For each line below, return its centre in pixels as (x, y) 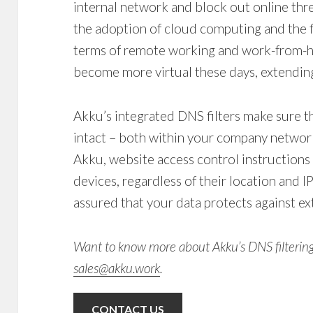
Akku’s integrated (126, 115)
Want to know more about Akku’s (161, 246)
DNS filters (209, 115)
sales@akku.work (117, 268)
